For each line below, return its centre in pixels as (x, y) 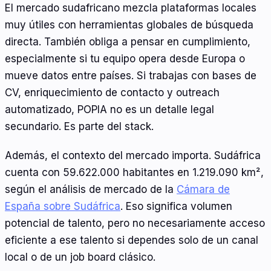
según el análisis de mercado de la (91, 189)
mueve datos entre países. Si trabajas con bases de (131, 76)
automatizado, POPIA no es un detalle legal (109, 110)
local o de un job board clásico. (80, 257)
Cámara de (203, 189)
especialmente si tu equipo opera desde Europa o (125, 59)
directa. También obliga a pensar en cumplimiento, (128, 42)
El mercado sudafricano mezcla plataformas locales (131, 8)
